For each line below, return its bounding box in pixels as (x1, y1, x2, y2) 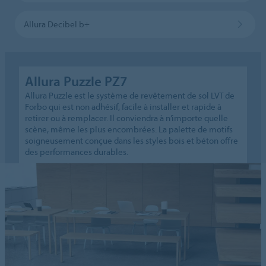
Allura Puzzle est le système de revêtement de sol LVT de (25, 89, 235, 101)
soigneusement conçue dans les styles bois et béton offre (25, 134, 239, 146)
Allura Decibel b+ (23, 18, 90, 30)
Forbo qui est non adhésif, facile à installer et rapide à (25, 100, 222, 112)
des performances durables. (25, 145, 129, 157)
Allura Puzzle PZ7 (25, 72, 128, 90)
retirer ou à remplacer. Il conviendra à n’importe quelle (25, 112, 229, 123)
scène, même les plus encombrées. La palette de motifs (25, 123, 233, 135)
